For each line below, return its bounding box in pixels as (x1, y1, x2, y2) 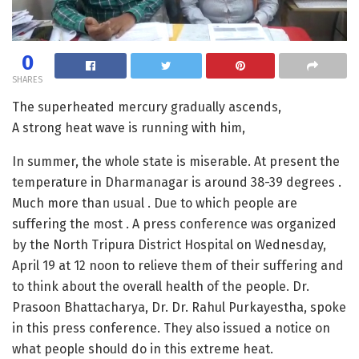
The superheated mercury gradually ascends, (12, 99, 281, 115)
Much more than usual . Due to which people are (12, 195, 297, 211)
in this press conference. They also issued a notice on (12, 320, 330, 336)
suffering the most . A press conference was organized (12, 216, 337, 232)
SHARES (12, 74, 42, 85)
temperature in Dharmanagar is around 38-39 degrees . (12, 174, 341, 190)
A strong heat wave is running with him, (12, 119, 245, 135)
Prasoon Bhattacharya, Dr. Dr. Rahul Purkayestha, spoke (12, 299, 346, 315)
